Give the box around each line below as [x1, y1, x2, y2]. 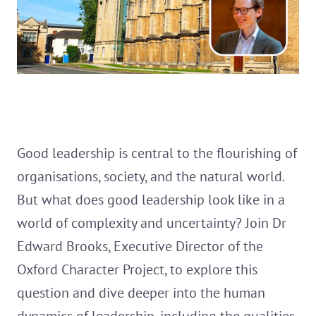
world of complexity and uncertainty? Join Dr [17, 214, 286, 233]
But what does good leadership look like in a [17, 190, 285, 209]
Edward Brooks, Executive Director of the [17, 237, 263, 256]
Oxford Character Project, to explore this [17, 260, 257, 279]
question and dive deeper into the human [17, 284, 265, 303]
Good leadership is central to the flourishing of [17, 144, 297, 163]
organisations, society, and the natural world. [17, 167, 284, 186]
